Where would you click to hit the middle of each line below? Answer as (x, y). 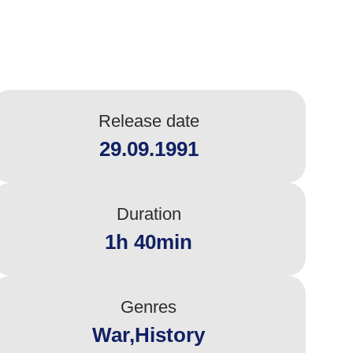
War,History (149, 335)
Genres (149, 307)
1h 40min (149, 242)
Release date (149, 121)
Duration (149, 214)
